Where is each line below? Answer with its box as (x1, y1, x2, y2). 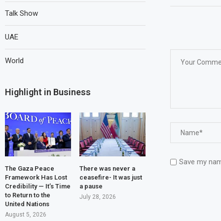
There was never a (79, 165, 135, 173)
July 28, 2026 (79, 193, 116, 201)
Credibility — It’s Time (5, 183, 71, 190)
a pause (79, 183, 103, 190)
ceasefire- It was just (79, 174, 142, 182)
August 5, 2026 (5, 211, 46, 219)
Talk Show (5, 8, 38, 18)
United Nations (5, 200, 49, 208)
